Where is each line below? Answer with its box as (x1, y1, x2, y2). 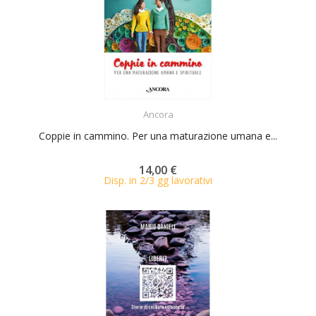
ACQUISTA (150, 99, 192, 111)
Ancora (142, 108, 174, 121)
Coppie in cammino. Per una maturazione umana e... (39, 129, 277, 142)
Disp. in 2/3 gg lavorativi (104, 174, 212, 187)
